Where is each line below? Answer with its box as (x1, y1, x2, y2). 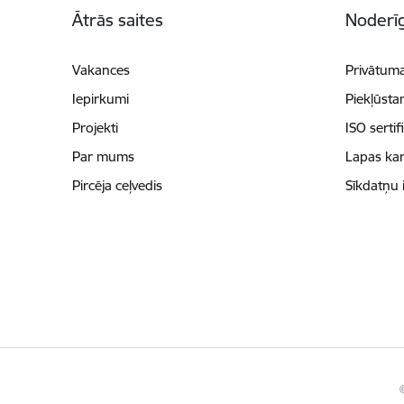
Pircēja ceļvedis (71, 176, 162, 194)
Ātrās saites (71, 8, 163, 31)
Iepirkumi (71, 89, 129, 107)
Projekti (71, 118, 118, 136)
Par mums (71, 147, 134, 165)
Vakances (71, 60, 130, 78)
